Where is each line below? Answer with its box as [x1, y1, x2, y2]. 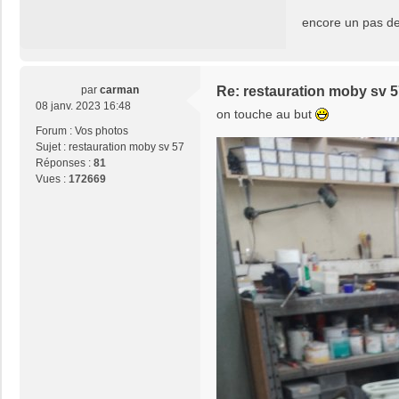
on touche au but [216, 107, 315, 122]
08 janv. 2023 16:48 [36, 100, 131, 113]
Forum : [36, 125, 75, 138]
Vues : [36, 173, 69, 186]
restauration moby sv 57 [69, 141, 184, 154]
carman [100, 84, 139, 97]
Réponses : [36, 157, 94, 170]
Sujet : [36, 141, 69, 154]
